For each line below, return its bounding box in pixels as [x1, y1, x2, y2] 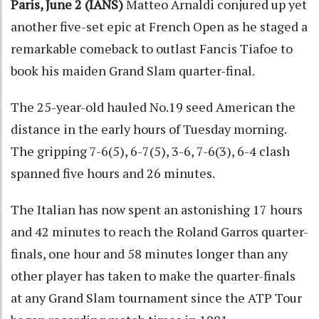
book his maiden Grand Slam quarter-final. [11, 61, 255, 79]
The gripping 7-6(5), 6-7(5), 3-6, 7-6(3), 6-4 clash [11, 142, 290, 159]
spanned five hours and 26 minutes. [11, 164, 215, 182]
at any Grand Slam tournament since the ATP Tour [11, 288, 302, 306]
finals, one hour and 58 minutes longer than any [11, 244, 288, 262]
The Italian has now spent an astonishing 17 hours [11, 200, 303, 218]
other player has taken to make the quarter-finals [11, 266, 296, 284]
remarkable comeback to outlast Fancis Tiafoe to [11, 39, 293, 57]
